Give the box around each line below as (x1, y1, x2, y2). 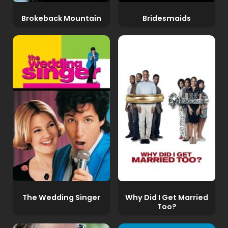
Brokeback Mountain (21, 13, 101, 23)
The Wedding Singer (22, 192, 100, 203)
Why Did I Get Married (125, 192, 208, 203)
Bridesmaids (142, 13, 191, 23)
